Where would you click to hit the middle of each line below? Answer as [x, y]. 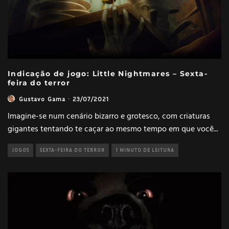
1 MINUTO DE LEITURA [145, 150]
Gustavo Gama [42, 99]
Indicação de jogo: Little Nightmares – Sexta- [108, 73]
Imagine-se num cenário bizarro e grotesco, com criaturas [109, 116]
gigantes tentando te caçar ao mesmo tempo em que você [111, 129]
